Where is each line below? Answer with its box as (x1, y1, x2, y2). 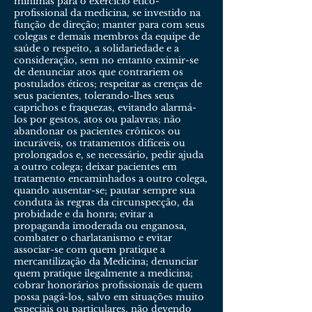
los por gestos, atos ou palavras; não (14, 114, 181, 125)
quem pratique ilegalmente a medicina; (14, 267, 193, 279)
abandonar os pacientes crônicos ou (14, 125, 180, 137)
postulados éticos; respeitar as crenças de (14, 78, 202, 90)
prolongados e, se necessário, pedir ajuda (14, 149, 203, 161)
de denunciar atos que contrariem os (14, 66, 183, 78)
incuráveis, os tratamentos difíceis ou (14, 137, 185, 149)
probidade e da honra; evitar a (14, 208, 153, 220)
